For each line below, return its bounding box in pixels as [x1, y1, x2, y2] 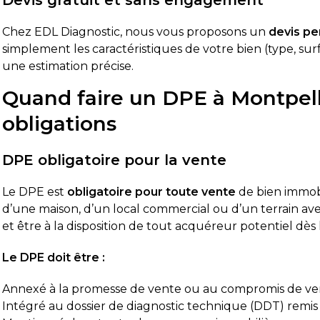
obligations [2, 111, 117, 136]
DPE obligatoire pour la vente [2, 151, 227, 169]
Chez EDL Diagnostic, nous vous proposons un [2, 25, 269, 39]
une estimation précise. [2, 59, 134, 73]
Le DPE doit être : [2, 250, 106, 264]
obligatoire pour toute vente [67, 184, 236, 199]
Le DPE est [2, 184, 68, 199]
